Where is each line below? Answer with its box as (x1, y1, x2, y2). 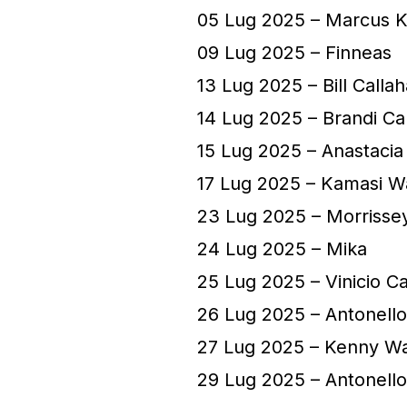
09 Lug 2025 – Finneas (197, 41, 392, 64)
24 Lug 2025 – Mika (197, 237, 367, 260)
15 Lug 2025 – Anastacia (197, 139, 403, 162)
